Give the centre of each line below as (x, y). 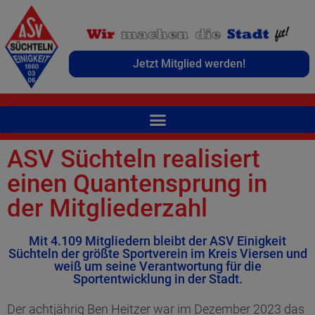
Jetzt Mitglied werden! (189, 63)
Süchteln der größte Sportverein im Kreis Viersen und (157, 253)
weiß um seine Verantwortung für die (157, 266)
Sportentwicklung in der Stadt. (157, 278)
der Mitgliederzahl (107, 208)
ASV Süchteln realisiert (134, 159)
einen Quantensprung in (137, 184)
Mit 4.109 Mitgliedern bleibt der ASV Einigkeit (157, 240)
